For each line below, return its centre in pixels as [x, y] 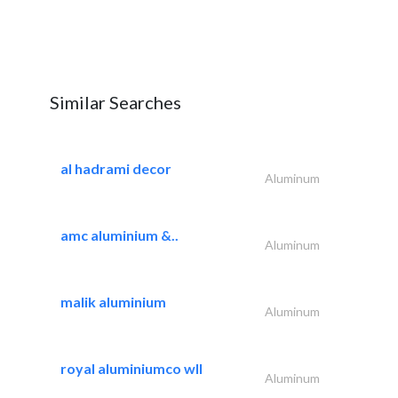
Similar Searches [115, 102]
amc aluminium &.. [119, 235]
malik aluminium [113, 301]
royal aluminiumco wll [131, 368]
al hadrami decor [116, 168]
